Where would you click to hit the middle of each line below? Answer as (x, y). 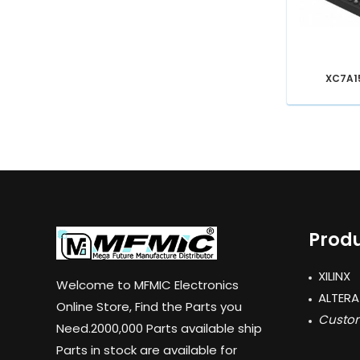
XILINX (334, 276)
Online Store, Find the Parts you (149, 307)
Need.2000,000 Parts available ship (159, 329)
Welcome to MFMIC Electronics (147, 285)
